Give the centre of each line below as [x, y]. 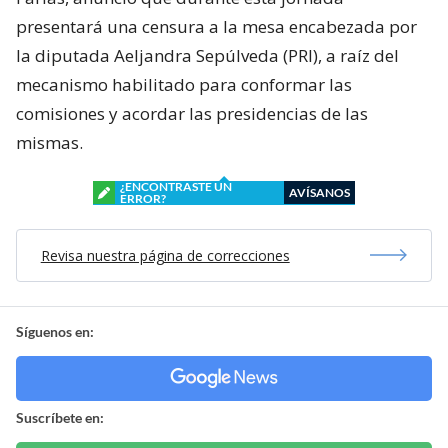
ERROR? [143, 198]
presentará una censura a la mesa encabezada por [216, 26]
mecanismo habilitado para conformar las [184, 84]
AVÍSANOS [319, 192]
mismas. [49, 142]
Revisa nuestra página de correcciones [165, 255]
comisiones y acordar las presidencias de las [192, 113]
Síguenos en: [55, 331]
